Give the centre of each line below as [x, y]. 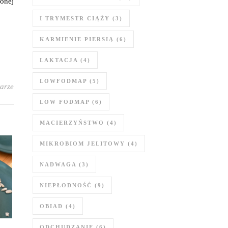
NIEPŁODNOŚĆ [66, 185]
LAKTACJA [59, 60]
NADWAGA [58, 164]
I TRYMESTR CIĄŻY [75, 18]
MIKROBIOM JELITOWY [82, 144]
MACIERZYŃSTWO [72, 123]
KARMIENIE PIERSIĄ [77, 39]
